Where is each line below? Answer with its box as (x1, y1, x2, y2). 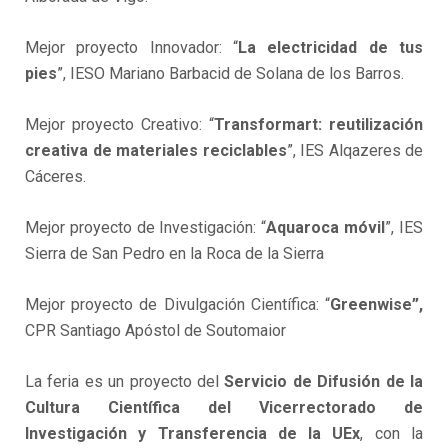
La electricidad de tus (238, 38, 423, 58)
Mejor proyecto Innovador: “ (25, 38, 238, 58)
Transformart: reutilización (214, 115, 423, 135)
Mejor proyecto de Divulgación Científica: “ (25, 295, 330, 315)
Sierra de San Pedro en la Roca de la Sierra (25, 244, 324, 264)
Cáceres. (25, 167, 86, 187)
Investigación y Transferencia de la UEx (25, 424, 361, 444)
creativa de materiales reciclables (25, 141, 287, 161)
